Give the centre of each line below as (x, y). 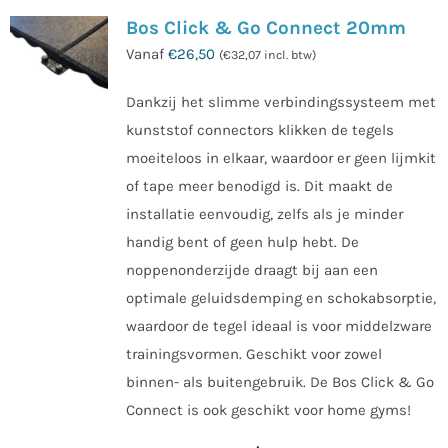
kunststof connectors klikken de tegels (259, 129)
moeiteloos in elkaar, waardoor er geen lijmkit (280, 157)
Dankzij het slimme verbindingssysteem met (280, 101)
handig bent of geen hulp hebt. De (242, 241)
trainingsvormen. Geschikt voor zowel (253, 353)
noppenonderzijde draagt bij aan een (251, 269)
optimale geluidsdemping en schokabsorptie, (280, 297)
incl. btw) (288, 54)
